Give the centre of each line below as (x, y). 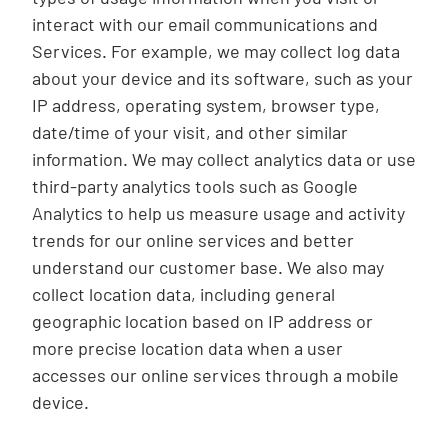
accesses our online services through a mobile (215, 375)
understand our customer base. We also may (208, 267)
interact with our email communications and (205, 24)
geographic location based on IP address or (202, 321)
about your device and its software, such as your (222, 78)
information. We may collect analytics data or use (224, 159)
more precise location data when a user (187, 348)
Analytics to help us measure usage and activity (218, 213)
